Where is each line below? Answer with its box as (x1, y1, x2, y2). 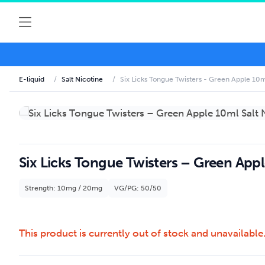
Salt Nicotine (62, 75, 103, 83)
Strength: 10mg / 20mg (25, 184, 102, 192)
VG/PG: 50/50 (114, 184, 161, 192)
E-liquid (19, 75, 44, 83)
